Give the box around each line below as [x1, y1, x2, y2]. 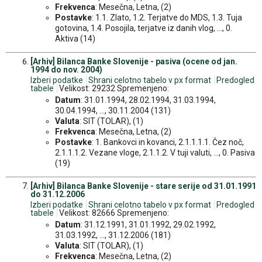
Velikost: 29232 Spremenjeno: [57, 84, 169, 94]
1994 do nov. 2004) [30, 65, 102, 75]
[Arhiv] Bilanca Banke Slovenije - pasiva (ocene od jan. [30, 57, 237, 67]
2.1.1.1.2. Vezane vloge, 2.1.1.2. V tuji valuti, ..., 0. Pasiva [55, 148, 255, 158]
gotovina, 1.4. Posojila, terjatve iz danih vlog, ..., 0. [55, 23, 232, 33]
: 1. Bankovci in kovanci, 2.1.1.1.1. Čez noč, [92, 137, 244, 147]
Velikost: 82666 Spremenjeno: [57, 208, 169, 218]
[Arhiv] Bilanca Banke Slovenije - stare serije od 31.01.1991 [30, 181, 256, 191]
